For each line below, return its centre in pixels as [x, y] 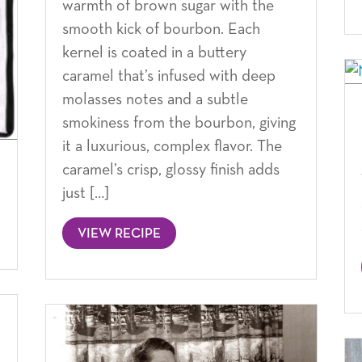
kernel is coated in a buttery [154, 52]
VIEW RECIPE [119, 234]
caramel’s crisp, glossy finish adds [170, 169]
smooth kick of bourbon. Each [161, 29]
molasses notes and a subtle [155, 99]
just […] [85, 193]
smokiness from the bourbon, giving [179, 122]
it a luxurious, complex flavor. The [172, 146]
